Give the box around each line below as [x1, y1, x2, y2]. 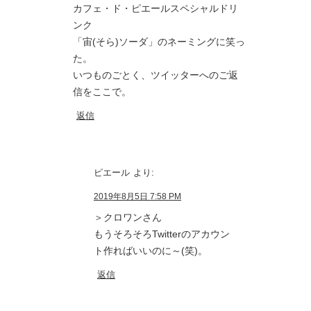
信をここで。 [73, 86, 131, 98]
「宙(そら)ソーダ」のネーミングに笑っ [73, 36, 245, 48]
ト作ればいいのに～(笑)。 [94, 245, 208, 257]
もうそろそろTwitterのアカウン [94, 228, 230, 240]
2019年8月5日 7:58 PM [94, 192, 181, 202]
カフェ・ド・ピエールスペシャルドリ [73, 3, 238, 15]
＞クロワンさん [94, 212, 162, 224]
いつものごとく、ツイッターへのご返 [73, 69, 238, 81]
